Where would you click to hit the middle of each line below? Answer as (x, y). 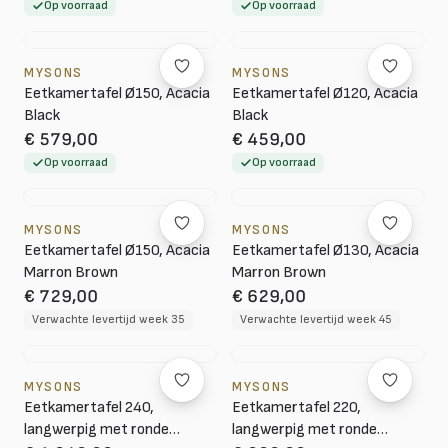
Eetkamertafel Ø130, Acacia (325, 250)
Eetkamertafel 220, (296, 407)
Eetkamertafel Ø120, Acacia (325, 93)
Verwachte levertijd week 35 (108, 319)
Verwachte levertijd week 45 (316, 319)
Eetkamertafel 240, (89, 407)
